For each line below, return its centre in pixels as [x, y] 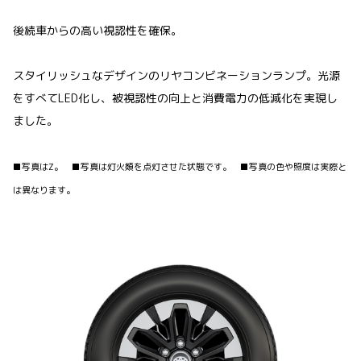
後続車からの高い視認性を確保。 [98, 31]
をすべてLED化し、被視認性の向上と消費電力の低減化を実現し [175, 98]
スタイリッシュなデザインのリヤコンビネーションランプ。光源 [176, 76]
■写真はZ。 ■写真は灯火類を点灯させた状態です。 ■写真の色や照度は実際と [180, 167]
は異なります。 [44, 191]
